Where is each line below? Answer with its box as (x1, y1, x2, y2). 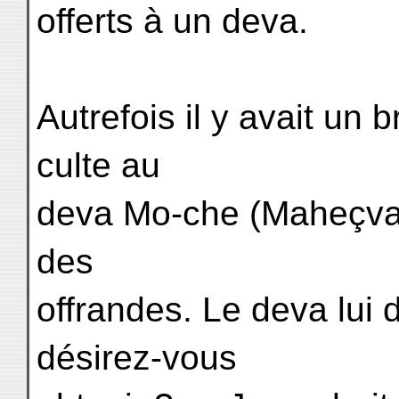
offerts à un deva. (37, 2, 308, 40)
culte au (37, 146, 160, 184)
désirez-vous (37, 338, 237, 377)
